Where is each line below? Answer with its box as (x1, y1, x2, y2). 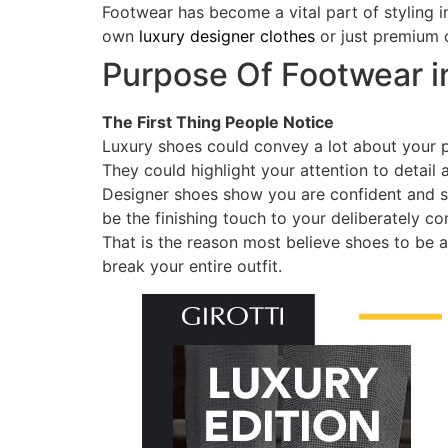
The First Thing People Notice (102, 111, 334, 132)
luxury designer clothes (139, 25, 315, 46)
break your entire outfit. (102, 255, 282, 276)
